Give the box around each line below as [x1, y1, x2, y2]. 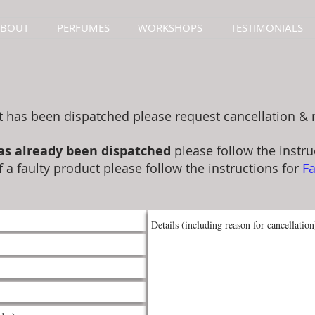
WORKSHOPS [138, 20, 202, 34]
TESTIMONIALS [231, 20, 303, 34]
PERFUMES [57, 20, 110, 34]
